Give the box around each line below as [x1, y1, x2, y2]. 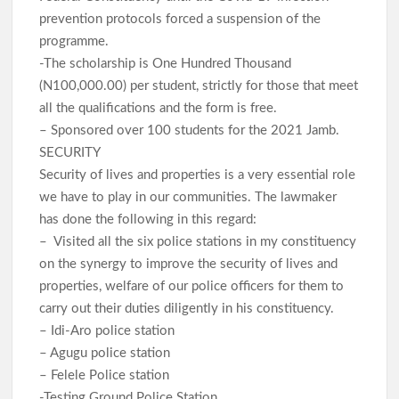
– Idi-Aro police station [39, 323, 215, 338]
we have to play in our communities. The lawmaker [39, 190, 338, 204]
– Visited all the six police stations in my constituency [39, 234, 357, 248]
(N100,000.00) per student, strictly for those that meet [39, 78, 359, 93]
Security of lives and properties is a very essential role [39, 167, 356, 182]
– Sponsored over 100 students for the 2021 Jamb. [39, 123, 340, 137]
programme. [39, 34, 113, 48]
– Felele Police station [39, 368, 174, 382]
